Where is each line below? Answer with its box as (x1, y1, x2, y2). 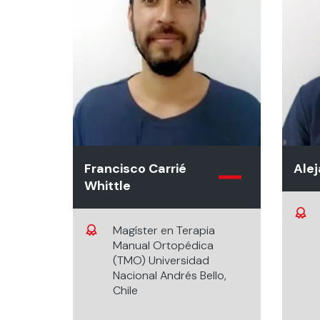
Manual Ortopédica (113, 238, 214, 253)
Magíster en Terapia (113, 223, 215, 238)
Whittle (84, 177, 131, 194)
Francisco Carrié (84, 160, 186, 177)
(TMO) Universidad (113, 253, 209, 268)
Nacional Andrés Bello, (113, 268, 226, 283)
